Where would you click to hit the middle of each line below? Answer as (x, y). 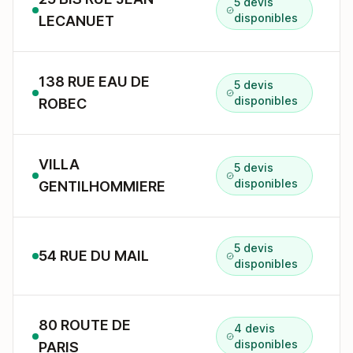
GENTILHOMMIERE (102, 186)
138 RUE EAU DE (94, 82)
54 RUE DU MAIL (94, 256)
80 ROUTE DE (85, 325)
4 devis (255, 328)
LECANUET (76, 21)
